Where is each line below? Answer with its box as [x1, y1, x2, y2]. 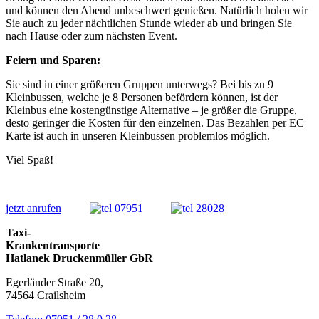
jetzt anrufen [6, 202, 61, 214]
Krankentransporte [6, 239, 100, 251]
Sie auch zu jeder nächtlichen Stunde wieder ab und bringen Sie [6, 16, 292, 29]
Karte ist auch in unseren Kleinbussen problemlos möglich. [6, 129, 270, 142]
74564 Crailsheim [6, 288, 85, 301]
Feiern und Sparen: [6, 53, 100, 66]
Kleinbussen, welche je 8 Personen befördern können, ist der [6, 90, 278, 103]
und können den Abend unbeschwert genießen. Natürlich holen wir [6, 4, 308, 16]
